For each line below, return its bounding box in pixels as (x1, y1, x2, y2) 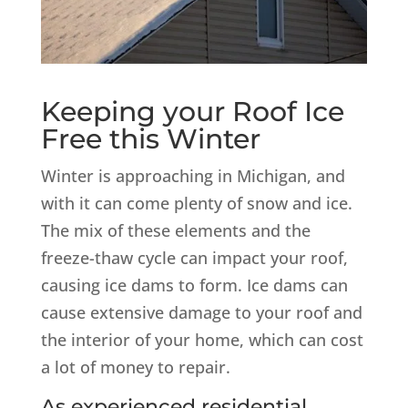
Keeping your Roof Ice (40, 94, 344, 128)
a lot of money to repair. (40, 355, 230, 378)
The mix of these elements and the (40, 219, 311, 241)
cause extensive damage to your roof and (40, 301, 362, 323)
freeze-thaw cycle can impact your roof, (40, 246, 348, 269)
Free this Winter (40, 121, 260, 156)
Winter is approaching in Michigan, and (40, 164, 345, 187)
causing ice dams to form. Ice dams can (40, 273, 348, 296)
